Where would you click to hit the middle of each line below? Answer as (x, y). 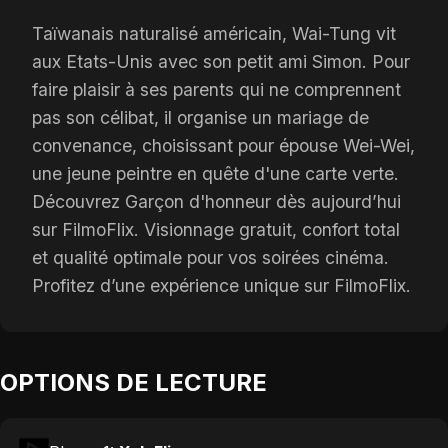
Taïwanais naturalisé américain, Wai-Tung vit (214, 34)
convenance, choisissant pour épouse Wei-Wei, (223, 146)
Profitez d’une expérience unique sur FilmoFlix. (221, 286)
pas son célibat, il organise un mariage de (200, 118)
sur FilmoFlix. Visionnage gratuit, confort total (216, 230)
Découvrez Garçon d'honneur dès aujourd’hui (216, 202)
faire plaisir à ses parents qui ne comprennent (216, 90)
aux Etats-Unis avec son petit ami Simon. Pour (221, 62)
